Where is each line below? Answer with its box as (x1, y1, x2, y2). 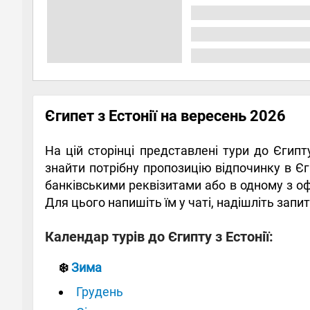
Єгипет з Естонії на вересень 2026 (45, 107, 286, 125)
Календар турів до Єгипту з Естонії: (45, 228, 273, 245)
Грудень (76, 284, 123, 299)
